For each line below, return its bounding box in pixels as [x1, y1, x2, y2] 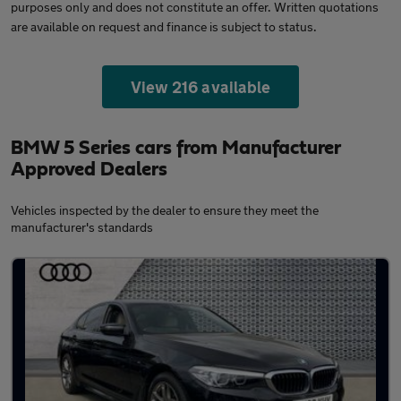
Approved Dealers [11, 158, 167, 179]
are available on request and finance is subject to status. [11, 18, 317, 34]
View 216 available [131, 76, 270, 97]
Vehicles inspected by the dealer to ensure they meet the [11, 201, 319, 218]
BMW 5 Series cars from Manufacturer [11, 137, 340, 158]
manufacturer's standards [11, 218, 153, 235]
